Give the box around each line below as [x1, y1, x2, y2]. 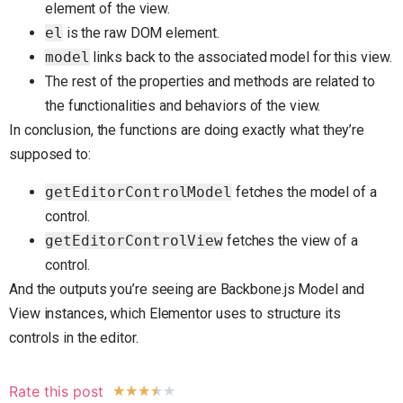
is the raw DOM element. [62, 24, 219, 42]
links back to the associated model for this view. [89, 49, 392, 67]
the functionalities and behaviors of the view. [45, 97, 321, 115]
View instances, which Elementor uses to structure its [9, 304, 341, 322]
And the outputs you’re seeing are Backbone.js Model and [9, 280, 364, 298]
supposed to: [9, 146, 91, 164]
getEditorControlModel [45, 183, 232, 201]
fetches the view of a [223, 231, 358, 249]
